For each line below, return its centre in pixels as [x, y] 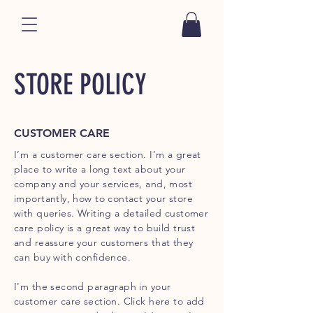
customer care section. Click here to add [109, 301]
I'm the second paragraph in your [93, 286]
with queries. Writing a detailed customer [111, 213]
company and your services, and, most [103, 183]
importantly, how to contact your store [103, 198]
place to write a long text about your [100, 169]
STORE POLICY [80, 84]
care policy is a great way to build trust [105, 227]
